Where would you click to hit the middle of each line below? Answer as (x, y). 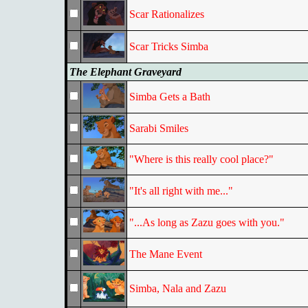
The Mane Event (165, 254)
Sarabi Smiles (158, 128)
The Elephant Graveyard (125, 72)
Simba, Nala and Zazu (177, 288)
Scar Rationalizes (166, 14)
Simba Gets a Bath (169, 97)
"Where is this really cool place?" (201, 159)
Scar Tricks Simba (168, 46)
